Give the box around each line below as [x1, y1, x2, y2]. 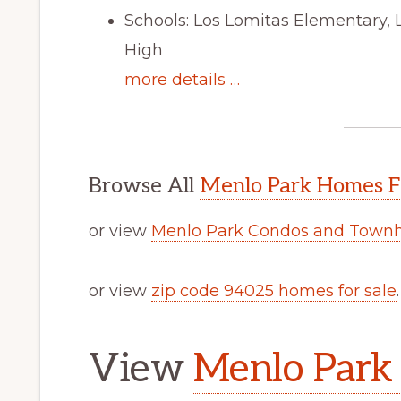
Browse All [89, 172, 200, 199]
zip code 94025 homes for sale [151, 280, 397, 301]
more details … [124, 69, 240, 90]
